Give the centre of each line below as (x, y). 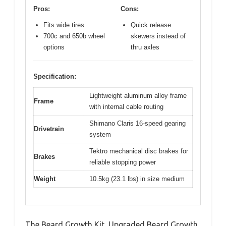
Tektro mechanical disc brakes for (139, 151)
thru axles (145, 47)
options (54, 47)
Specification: (55, 76)
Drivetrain (49, 129)
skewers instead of (158, 36)
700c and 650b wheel (74, 36)
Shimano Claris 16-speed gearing (137, 123)
